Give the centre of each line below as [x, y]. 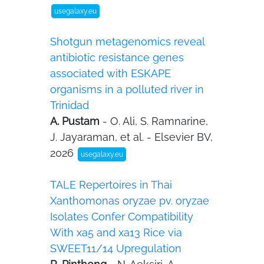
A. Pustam [76, 121]
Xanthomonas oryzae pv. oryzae [130, 201]
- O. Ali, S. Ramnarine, [155, 121]
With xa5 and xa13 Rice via [116, 232]
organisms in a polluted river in [127, 89]
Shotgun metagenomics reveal [127, 42]
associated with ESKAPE [110, 73]
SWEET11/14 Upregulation [116, 248]
